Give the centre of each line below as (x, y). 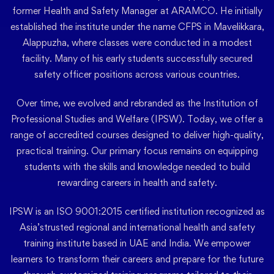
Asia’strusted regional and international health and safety (137, 227)
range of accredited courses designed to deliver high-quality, (137, 135)
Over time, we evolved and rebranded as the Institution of (137, 103)
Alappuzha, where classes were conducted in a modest (137, 43)
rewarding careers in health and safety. (137, 183)
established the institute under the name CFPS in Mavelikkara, (137, 27)
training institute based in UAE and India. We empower (137, 243)
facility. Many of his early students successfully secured (137, 58)
